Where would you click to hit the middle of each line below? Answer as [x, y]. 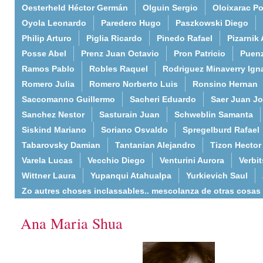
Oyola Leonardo [54, 23]
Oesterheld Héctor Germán [75, 8]
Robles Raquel [119, 69]
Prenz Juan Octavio [120, 53]
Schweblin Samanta [214, 114]
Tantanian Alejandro [155, 145]
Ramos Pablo [48, 69]
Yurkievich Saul [217, 176]
